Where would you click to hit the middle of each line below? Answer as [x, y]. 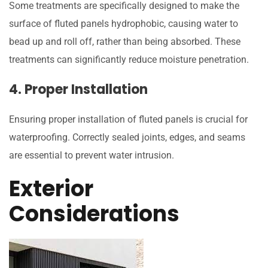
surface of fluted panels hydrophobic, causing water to [124, 24]
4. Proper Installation [78, 90]
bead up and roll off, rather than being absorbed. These [125, 42]
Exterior [51, 189]
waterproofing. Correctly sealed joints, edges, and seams [127, 138]
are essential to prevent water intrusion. [92, 156]
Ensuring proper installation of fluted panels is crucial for [128, 120]
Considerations [94, 214]
